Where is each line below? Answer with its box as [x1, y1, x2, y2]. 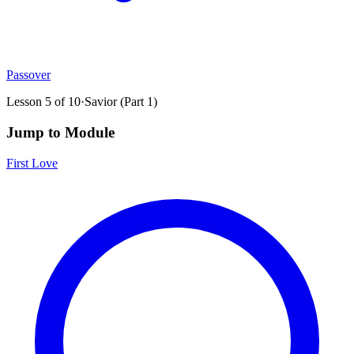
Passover [6, 68, 51, 82]
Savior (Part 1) [85, 95, 157, 109]
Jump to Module [6, 123, 115, 141]
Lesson [6, 95, 45, 109]
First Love [6, 156, 58, 170]
